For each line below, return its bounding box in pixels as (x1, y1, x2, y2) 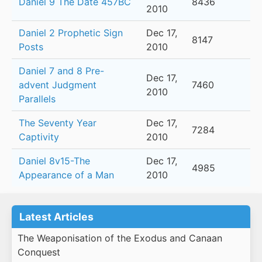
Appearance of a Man (19, 169, 114, 181)
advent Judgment (19, 79, 96, 91)
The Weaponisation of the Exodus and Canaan (17, 232, 222, 244)
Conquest (17, 246, 60, 258)
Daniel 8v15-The (19, 155, 90, 167)
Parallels (19, 93, 56, 105)
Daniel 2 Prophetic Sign (19, 27, 123, 39)
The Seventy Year (19, 117, 96, 129)
